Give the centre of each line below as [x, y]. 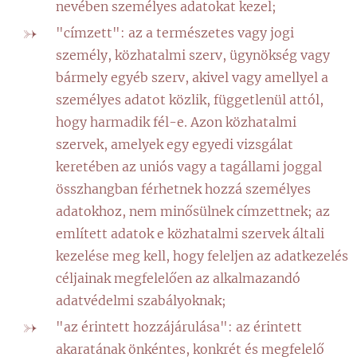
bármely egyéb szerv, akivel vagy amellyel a [192, 77]
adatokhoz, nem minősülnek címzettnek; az [193, 211]
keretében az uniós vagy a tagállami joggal [189, 167]
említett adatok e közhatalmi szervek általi [190, 233]
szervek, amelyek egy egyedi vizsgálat [175, 144]
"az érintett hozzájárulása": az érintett [179, 327]
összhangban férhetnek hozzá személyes [183, 189]
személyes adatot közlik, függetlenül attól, [190, 100]
